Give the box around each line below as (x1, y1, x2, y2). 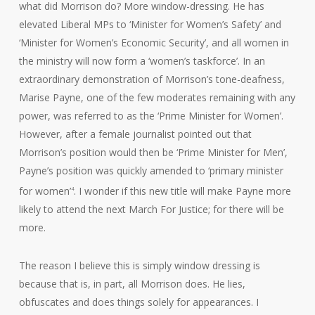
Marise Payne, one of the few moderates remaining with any (18, 90, 295, 104)
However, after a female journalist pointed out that (18, 127, 252, 141)
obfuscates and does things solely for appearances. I (18, 295, 259, 309)
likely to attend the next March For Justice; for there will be (18, 202, 284, 216)
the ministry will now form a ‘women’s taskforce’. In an (18, 53, 265, 67)
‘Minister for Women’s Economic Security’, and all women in (18, 35, 289, 49)
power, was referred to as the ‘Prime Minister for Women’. (18, 108, 283, 122)
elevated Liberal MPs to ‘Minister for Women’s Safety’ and (18, 17, 281, 31)
